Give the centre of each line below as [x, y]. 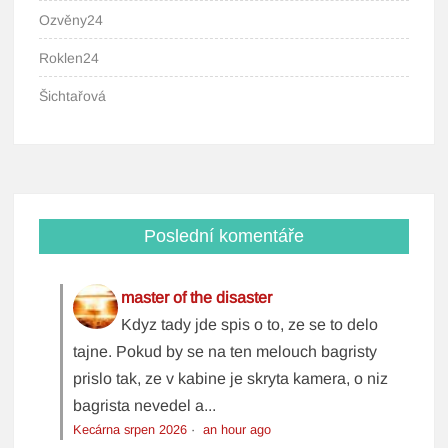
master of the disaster [197, 298]
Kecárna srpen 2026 [130, 430]
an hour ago [237, 430]
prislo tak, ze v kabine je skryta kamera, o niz [231, 379]
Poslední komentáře [223, 236]
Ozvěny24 [71, 20]
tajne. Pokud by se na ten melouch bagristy [225, 352]
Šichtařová [73, 96]
